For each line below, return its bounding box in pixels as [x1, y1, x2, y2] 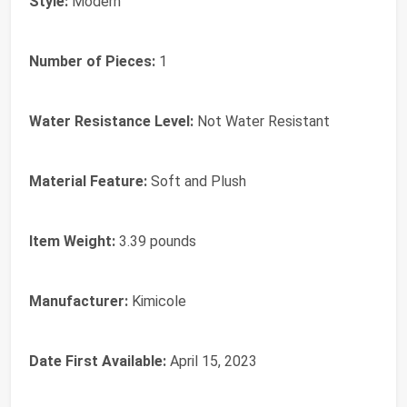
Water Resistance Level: [29, 112, 194, 130]
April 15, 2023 [166, 352, 257, 370]
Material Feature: [29, 172, 147, 190]
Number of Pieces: [29, 52, 155, 70]
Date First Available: [29, 352, 166, 370]
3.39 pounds [115, 232, 196, 250]
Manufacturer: [29, 292, 128, 310]
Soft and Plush [147, 172, 246, 190]
